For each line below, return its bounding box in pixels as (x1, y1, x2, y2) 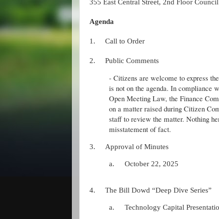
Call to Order (105, 37, 145, 45)
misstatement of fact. (109, 124, 171, 134)
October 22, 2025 (125, 159, 178, 168)
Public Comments (105, 57, 161, 65)
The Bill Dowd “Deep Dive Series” (105, 186, 212, 195)
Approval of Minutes (105, 142, 169, 151)
